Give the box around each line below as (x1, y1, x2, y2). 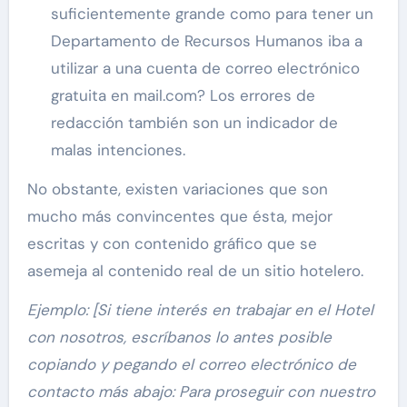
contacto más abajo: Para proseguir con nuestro (26, 382, 375, 402)
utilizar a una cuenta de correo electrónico (50, 58, 360, 79)
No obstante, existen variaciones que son (26, 179, 328, 200)
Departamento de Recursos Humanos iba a (50, 31, 362, 52)
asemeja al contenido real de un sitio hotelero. (26, 261, 363, 282)
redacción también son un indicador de (50, 113, 338, 134)
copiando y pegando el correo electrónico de (26, 354, 356, 375)
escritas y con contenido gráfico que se (26, 233, 317, 254)
